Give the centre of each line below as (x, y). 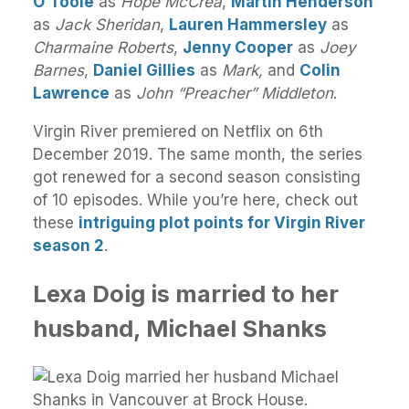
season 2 (68, 246)
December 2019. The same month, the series (198, 155)
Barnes (58, 71)
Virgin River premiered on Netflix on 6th (178, 132)
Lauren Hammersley (248, 25)
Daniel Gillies (144, 71)
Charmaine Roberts (103, 48)
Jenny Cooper (238, 48)
